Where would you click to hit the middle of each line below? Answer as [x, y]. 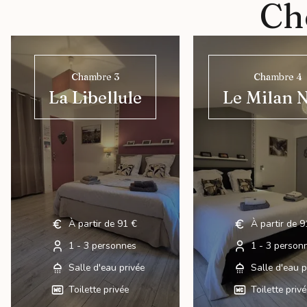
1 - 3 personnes [102, 246]
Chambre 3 [96, 76]
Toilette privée [98, 290]
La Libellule [96, 97]
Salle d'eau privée [106, 268]
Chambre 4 [278, 76]
